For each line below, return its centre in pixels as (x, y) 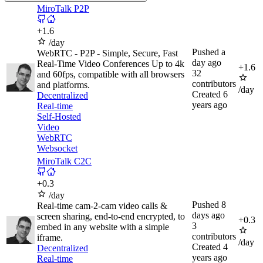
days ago (208, 215)
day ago (207, 63)
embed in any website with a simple (103, 227)
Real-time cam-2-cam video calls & (102, 206)
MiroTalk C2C (64, 161)
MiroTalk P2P (63, 9)
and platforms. (63, 85)
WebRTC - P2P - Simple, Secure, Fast (107, 53)
